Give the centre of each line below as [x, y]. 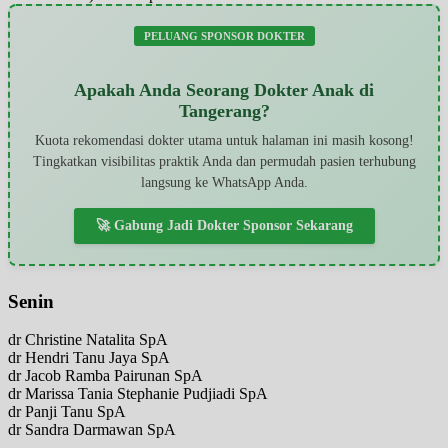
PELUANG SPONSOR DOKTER [224, 35]
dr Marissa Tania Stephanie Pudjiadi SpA [138, 394]
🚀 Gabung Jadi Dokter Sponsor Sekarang [224, 225]
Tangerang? [224, 110]
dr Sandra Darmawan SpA [92, 430]
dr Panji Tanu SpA [67, 412]
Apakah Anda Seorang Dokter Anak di [224, 89]
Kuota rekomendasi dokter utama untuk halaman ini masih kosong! [224, 140]
